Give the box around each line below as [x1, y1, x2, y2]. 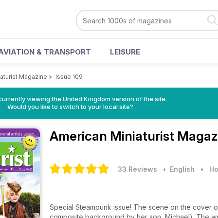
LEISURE [110, 47, 140, 56]
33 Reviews [118, 165, 157, 173]
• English [159, 165, 195, 173]
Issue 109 [55, 73, 83, 80]
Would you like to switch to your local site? [7, 103, 133, 110]
